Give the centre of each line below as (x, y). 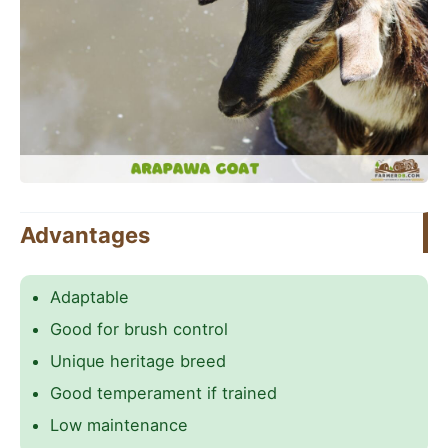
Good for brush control (139, 329)
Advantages (85, 235)
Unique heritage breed (138, 361)
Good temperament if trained (163, 393)
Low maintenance (119, 425)
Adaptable (89, 297)
